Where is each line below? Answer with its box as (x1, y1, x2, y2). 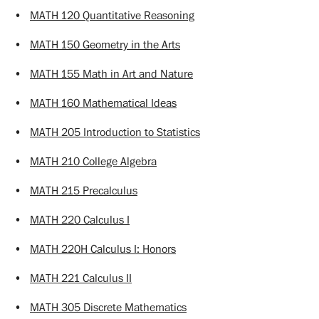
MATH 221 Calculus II (30, 271, 132, 286)
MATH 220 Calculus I (30, 212, 130, 227)
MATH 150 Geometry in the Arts (30, 37, 180, 52)
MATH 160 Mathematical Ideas (30, 95, 177, 110)
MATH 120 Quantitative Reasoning (30, 8, 194, 23)
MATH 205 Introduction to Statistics (30, 125, 200, 140)
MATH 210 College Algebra (30, 154, 157, 169)
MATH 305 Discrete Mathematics (30, 300, 187, 315)
